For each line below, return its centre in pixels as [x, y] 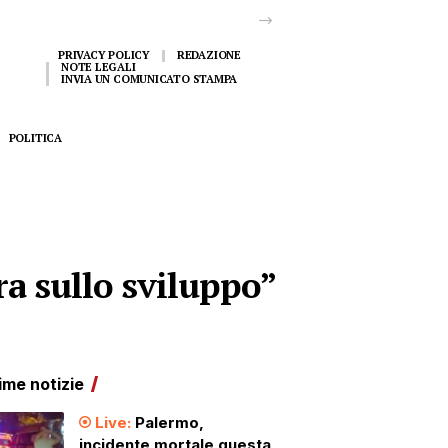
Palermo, [169, 422]
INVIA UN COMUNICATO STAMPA [149, 79]
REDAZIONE [208, 55]
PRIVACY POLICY [104, 55]
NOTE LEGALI [98, 67]
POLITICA [35, 137]
